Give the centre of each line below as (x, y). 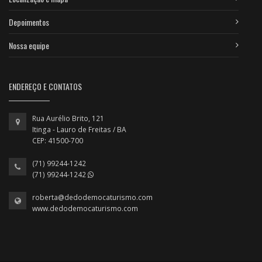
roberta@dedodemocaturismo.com (92, 197)
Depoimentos (29, 22)
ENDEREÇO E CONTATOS (45, 86)
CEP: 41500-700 (58, 140)
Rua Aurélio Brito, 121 (69, 118)
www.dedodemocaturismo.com (85, 208)
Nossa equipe (29, 45)
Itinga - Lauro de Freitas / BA (79, 129)
